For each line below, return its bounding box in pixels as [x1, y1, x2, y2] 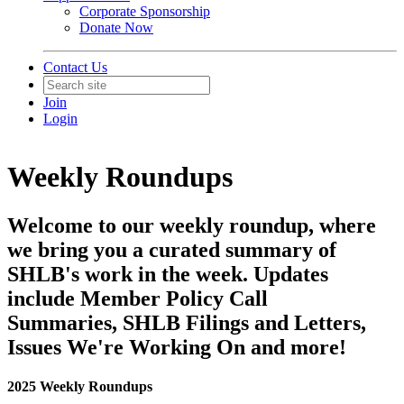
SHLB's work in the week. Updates [7, 262, 328, 286]
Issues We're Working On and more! [7, 335, 346, 359]
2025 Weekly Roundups [7, 379, 156, 395]
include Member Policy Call [7, 286, 268, 310]
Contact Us [43, 60, 107, 75]
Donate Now [79, 20, 153, 35]
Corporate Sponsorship [79, 4, 210, 19]
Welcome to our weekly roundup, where [7, 213, 376, 237]
